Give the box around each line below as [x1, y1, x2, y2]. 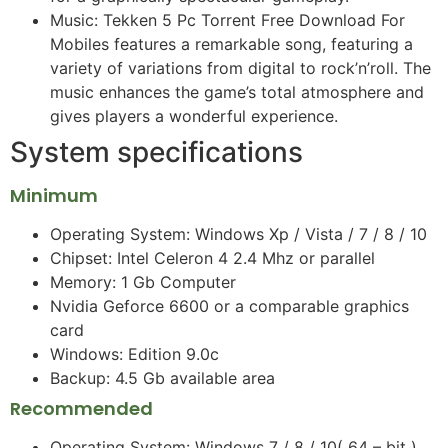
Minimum [10, 182, 98, 208]
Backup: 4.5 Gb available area [50, 367, 275, 388]
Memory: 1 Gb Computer [50, 271, 236, 292]
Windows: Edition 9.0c [50, 343, 219, 364]
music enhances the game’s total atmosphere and [50, 81, 424, 102]
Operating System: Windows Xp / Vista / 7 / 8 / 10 [50, 223, 427, 244]
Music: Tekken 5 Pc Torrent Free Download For [50, 9, 405, 30]
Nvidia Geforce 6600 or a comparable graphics [50, 295, 409, 316]
